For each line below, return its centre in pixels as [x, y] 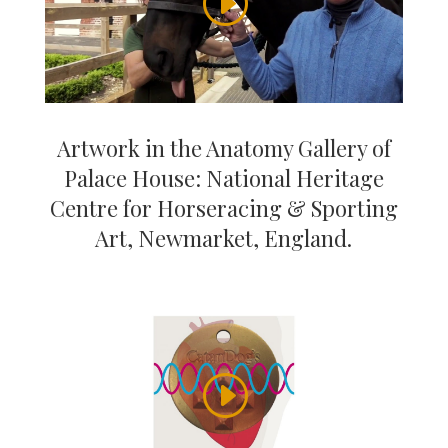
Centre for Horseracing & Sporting [223, 208]
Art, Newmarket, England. [224, 238]
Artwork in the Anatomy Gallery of [223, 148]
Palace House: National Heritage [223, 178]
